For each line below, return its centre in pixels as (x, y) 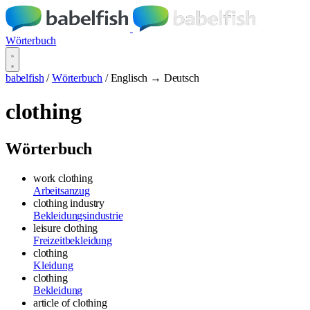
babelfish (25, 78)
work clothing (63, 178)
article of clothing (70, 302)
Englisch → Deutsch (155, 78)
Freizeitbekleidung (73, 240)
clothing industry (69, 203)
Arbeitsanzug (62, 190)
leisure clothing (66, 228)
